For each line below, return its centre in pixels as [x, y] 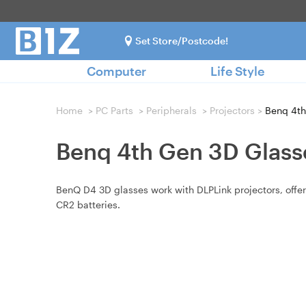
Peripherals [171, 110]
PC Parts [114, 110]
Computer [116, 71]
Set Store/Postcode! [182, 41]
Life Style [237, 71]
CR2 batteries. [88, 205]
